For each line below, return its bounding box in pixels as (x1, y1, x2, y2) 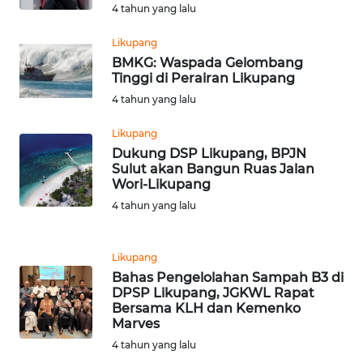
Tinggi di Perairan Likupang (112, 70, 295, 86)
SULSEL (32, 269, 69, 284)
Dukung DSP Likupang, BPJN (112, 145, 306, 161)
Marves (112, 315, 160, 331)
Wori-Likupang (112, 176, 211, 192)
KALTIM (32, 209, 69, 224)
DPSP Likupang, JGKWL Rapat (112, 284, 314, 301)
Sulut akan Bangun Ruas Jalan (112, 160, 314, 177)
